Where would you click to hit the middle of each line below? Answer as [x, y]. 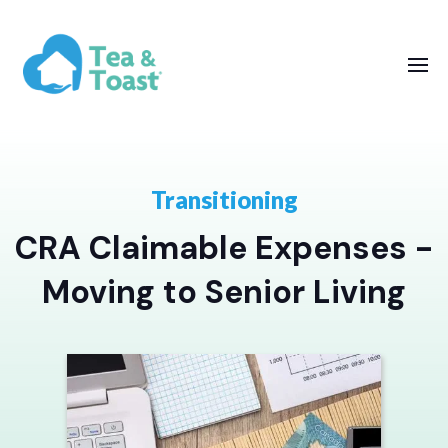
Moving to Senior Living [224, 292]
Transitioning [224, 199]
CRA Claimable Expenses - [224, 248]
